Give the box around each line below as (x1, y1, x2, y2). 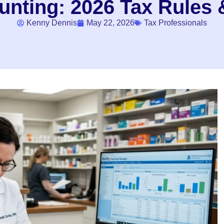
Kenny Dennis (26, 18, 77, 27)
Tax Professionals (144, 18, 207, 27)
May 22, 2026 (86, 18, 134, 27)
